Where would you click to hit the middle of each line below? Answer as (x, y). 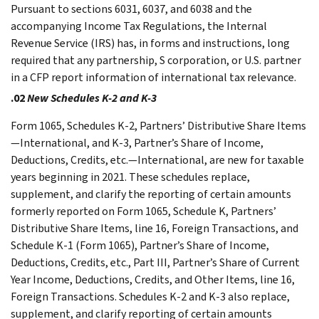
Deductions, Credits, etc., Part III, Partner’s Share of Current (155, 262)
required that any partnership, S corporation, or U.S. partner (156, 60)
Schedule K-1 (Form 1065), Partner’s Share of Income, (140, 245)
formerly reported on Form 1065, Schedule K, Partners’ (143, 211)
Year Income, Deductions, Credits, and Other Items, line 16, (153, 279)
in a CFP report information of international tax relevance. (153, 77)
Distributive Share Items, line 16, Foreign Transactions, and (155, 228)
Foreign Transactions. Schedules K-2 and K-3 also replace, (150, 296)
